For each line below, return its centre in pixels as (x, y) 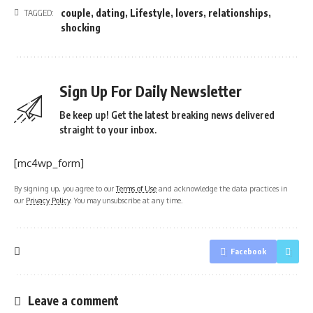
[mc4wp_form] (49, 163)
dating (110, 13)
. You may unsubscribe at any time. (126, 200)
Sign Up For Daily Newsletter (151, 91)
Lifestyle (150, 13)
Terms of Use (136, 188)
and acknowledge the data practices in (222, 188)
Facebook (248, 251)
